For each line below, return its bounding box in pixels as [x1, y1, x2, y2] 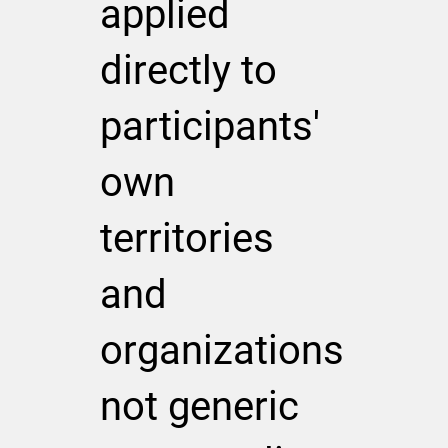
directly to [100, 46, 278, 94]
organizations [100, 326, 345, 374]
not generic [100, 382, 300, 430]
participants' [100, 102, 321, 150]
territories [100, 214, 275, 262]
